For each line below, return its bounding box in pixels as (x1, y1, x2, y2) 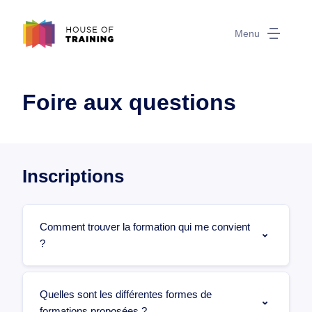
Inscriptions (22, 166, 124, 187)
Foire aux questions (22, 90, 236, 115)
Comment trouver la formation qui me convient (40, 221, 250, 233)
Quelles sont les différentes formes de (40, 288, 212, 300)
